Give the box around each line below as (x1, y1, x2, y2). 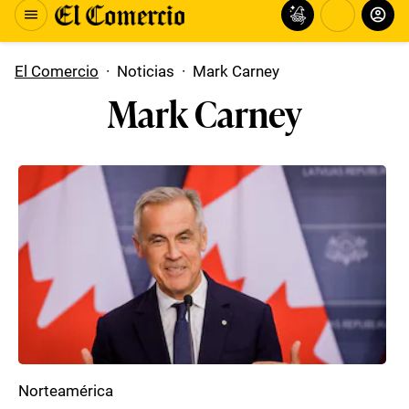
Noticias (117, 62, 174, 80)
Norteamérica (18, 382, 113, 400)
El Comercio (15, 62, 99, 80)
